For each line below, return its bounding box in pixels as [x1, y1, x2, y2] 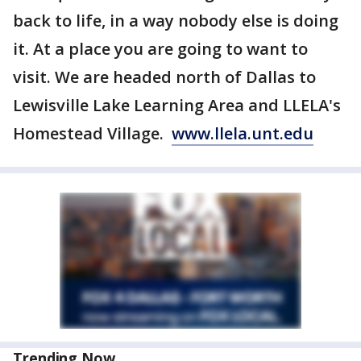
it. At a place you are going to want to [13, 38, 308, 60]
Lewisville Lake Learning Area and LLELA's [13, 94, 341, 116]
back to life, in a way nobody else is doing [13, 10, 338, 31]
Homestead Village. [13, 122, 172, 144]
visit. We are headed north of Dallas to [13, 66, 316, 88]
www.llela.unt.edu [172, 122, 313, 144]
